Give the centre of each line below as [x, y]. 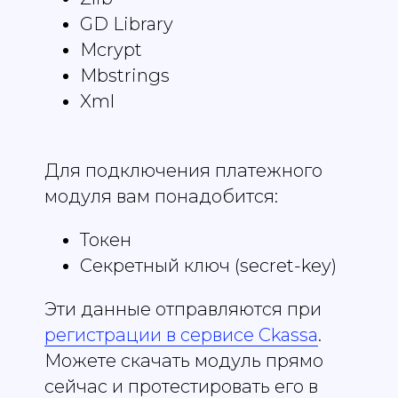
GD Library [127, 24]
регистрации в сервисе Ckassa [181, 335]
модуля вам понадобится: [161, 197]
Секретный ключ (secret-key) [208, 266]
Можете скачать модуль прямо [184, 361]
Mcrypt [111, 50]
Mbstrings [125, 76]
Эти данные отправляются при [183, 310]
